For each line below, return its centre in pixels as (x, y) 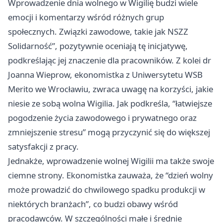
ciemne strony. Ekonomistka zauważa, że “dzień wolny (111, 175)
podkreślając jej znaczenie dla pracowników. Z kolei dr (110, 60)
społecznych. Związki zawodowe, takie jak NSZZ (98, 32)
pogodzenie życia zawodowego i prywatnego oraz (102, 118)
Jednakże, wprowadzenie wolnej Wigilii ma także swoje (111, 161)
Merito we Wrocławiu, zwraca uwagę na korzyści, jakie (111, 89)
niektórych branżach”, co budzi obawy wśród (93, 204)
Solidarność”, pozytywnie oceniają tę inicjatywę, (98, 46)
